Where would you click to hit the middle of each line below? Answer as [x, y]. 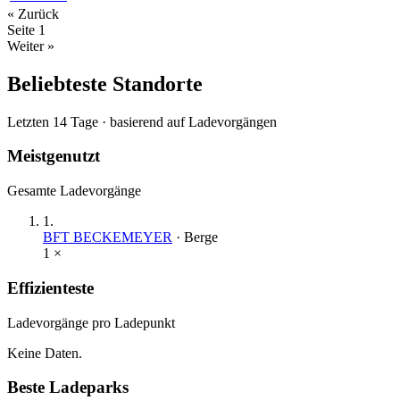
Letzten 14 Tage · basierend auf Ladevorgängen [142, 121]
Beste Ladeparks [68, 387]
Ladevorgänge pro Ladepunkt [91, 322]
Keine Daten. [45, 353]
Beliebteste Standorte [105, 83]
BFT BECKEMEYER [108, 237]
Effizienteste [50, 287]
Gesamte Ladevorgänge [74, 191]
